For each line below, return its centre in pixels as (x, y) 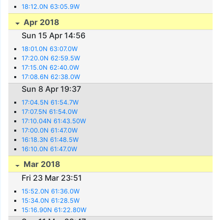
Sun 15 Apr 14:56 (54, 35)
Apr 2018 (41, 22)
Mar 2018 (41, 164)
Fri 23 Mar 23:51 (52, 178)
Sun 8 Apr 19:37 (52, 89)
